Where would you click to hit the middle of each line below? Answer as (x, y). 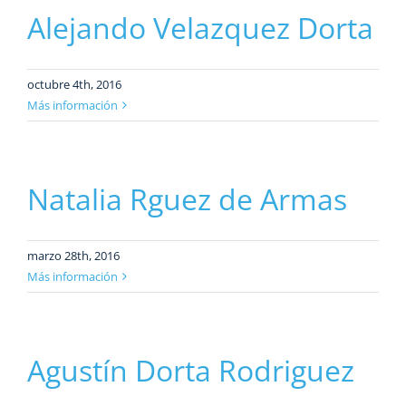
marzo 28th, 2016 (73, 255)
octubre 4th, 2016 (74, 84)
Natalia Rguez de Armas (187, 198)
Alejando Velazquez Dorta (200, 27)
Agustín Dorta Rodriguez (191, 370)
